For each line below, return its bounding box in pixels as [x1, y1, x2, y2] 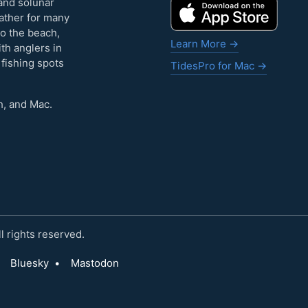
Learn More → [170, 36, 239, 50]
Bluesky [10, 256, 49, 269]
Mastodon [71, 256, 119, 269]
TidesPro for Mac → [170, 58, 267, 72]
